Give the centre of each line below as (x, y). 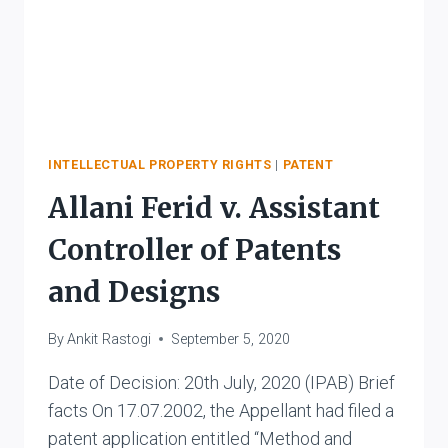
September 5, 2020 (231, 339)
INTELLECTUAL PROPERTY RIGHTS (160, 164)
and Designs (134, 292)
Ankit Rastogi (109, 339)
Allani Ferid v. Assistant (214, 208)
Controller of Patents (194, 250)
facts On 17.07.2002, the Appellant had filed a (221, 410)
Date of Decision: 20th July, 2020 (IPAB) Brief (221, 382)
